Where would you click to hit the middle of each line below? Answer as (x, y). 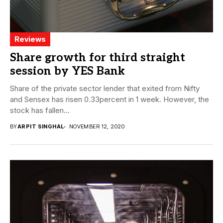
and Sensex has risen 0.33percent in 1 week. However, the (110, 100)
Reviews (30, 39)
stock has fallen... (40, 111)
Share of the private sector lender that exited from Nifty (105, 89)
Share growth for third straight (98, 58)
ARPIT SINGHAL (41, 127)
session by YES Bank (67, 71)
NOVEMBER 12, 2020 (97, 127)
